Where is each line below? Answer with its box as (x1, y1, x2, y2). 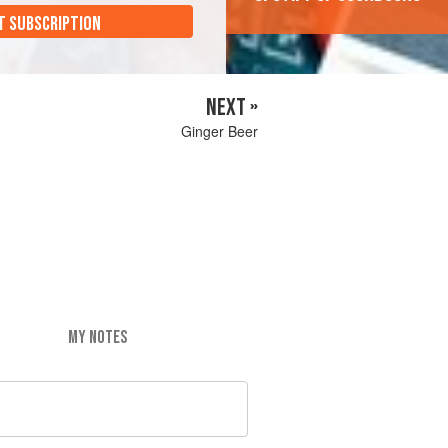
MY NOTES (67, 326, 127, 348)
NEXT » (206, 93, 258, 123)
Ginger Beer (181, 121, 258, 142)
